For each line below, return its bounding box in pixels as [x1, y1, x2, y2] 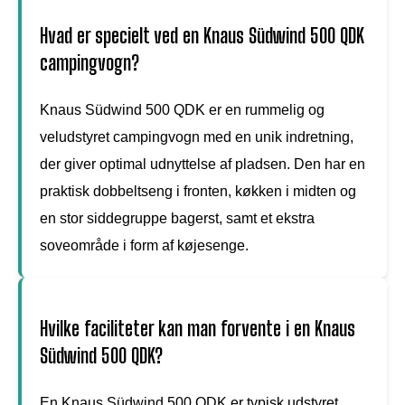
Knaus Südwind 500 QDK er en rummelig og [40, 101, 325, 118]
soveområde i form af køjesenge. [40, 237, 249, 253]
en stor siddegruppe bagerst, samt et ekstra [40, 210, 315, 226]
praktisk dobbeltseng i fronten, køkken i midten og [40, 183, 356, 199]
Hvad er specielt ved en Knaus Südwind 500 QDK [40, 23, 364, 48]
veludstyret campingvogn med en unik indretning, [40, 128, 353, 145]
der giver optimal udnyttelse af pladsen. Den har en [40, 155, 365, 172]
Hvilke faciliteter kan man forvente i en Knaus [40, 316, 355, 341]
